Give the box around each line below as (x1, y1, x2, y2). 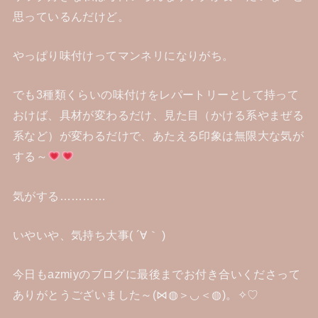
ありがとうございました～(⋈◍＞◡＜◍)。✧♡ (12, 288, 259, 302)
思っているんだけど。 (12, 9, 130, 23)
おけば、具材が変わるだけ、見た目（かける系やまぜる (12, 109, 305, 122)
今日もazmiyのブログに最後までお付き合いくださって (12, 268, 301, 281)
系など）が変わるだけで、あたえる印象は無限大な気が (12, 129, 305, 143)
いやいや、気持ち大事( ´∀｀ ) (12, 229, 166, 242)
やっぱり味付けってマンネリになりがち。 (12, 49, 234, 62)
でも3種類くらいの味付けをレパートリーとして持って (12, 88, 300, 102)
